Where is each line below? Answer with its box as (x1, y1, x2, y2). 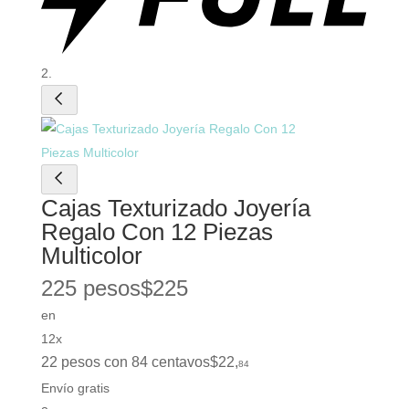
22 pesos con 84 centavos (40, 353, 210, 370)
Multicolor (40, 241, 142, 269)
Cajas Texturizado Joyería (40, 194, 310, 222)
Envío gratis (40, 380, 110, 395)
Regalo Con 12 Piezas (40, 217, 273, 246)
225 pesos (40, 275, 141, 300)
